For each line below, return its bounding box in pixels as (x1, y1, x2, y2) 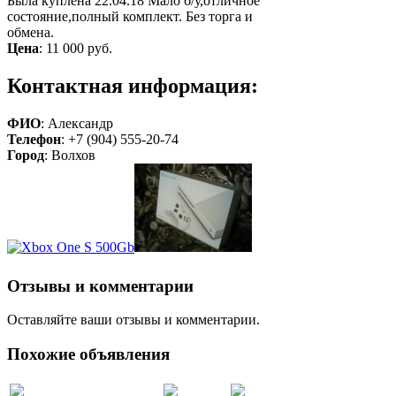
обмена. (7, 25, 54, 40)
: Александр (41, 115, 113, 131)
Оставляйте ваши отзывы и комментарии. (7, 312, 260, 328)
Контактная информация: (7, 73, 258, 97)
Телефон (7, 131, 61, 147)
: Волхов (44, 147, 95, 163)
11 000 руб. (46, 41, 112, 56)
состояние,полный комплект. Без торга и (7, 9, 253, 24)
